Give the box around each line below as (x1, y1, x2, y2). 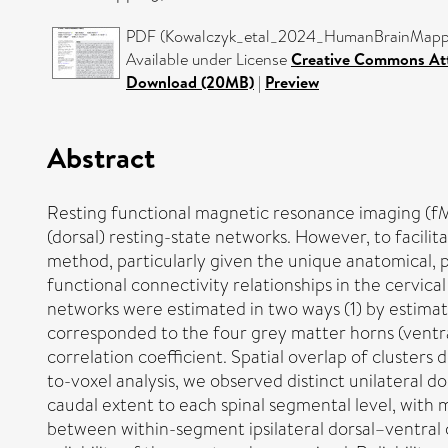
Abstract (47, 136, 155, 177)
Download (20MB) (126, 71, 254, 93)
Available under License (126, 48, 291, 71)
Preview (265, 71, 319, 93)
